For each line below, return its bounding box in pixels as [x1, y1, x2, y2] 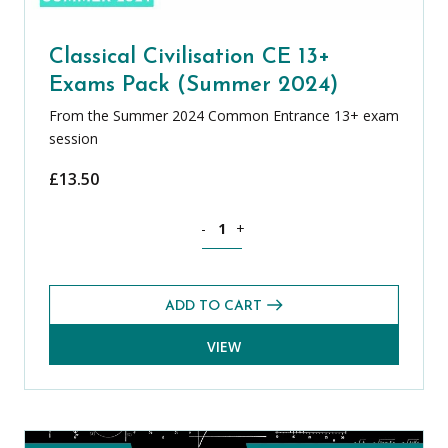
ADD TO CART [165, 299, 262, 315]
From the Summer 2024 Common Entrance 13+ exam [49, 105, 399, 125]
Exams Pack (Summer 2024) [49, 73, 338, 97]
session [49, 128, 98, 148]
